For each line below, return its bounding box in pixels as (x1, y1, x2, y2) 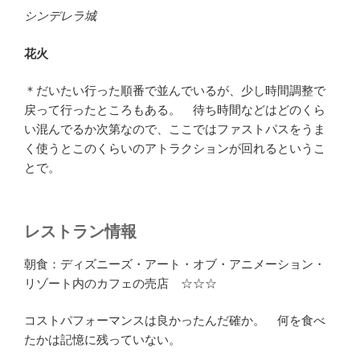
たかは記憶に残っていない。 (24, 333, 181, 347)
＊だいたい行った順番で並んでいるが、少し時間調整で (24, 84, 325, 98)
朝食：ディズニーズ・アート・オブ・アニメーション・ (24, 256, 325, 271)
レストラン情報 (24, 222, 137, 240)
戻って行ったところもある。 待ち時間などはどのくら (24, 103, 325, 117)
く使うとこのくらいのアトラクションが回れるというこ (24, 141, 325, 156)
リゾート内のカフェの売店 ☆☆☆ (24, 276, 217, 290)
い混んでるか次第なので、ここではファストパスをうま (24, 122, 325, 137)
